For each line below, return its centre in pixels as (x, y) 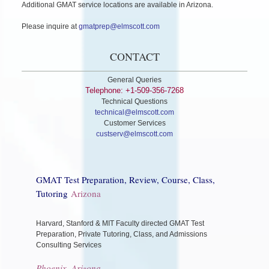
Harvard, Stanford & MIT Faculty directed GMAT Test (120, 223)
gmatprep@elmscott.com (119, 26)
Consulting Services (69, 245)
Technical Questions (134, 101)
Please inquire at (50, 26)
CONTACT (134, 56)
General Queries (134, 80)
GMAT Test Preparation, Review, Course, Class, (125, 179)
